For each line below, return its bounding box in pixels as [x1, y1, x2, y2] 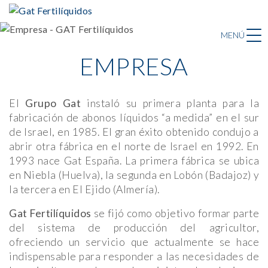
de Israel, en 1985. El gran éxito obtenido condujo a [9, 126, 259, 139]
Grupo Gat [25, 97, 81, 110]
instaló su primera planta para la [81, 97, 259, 110]
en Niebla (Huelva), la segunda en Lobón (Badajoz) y [9, 169, 259, 182]
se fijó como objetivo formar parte [91, 207, 260, 220]
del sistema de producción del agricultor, [9, 221, 259, 234]
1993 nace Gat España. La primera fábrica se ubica [9, 154, 259, 167]
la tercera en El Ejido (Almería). [9, 183, 160, 196]
